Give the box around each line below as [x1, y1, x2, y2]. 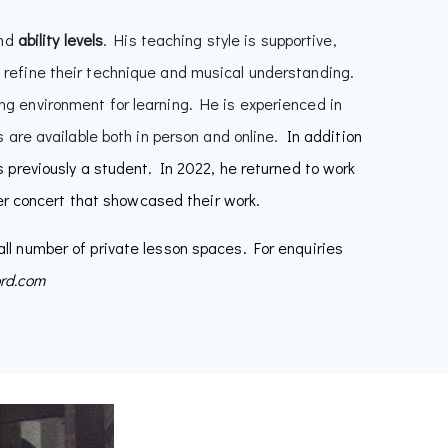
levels [63, 29, 104, 50]
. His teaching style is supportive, [103, 29, 337, 50]
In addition [286, 125, 362, 146]
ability [17, 29, 60, 50]
